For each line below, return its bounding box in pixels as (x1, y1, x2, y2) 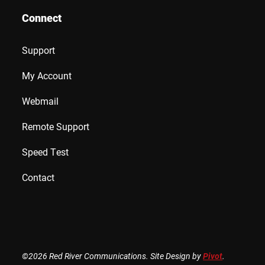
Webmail (22, 94, 59, 107)
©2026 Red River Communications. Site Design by (22, 250, 203, 261)
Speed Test (22, 145, 69, 158)
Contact (22, 170, 55, 183)
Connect (22, 10, 62, 25)
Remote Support (22, 119, 90, 132)
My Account (22, 69, 72, 82)
